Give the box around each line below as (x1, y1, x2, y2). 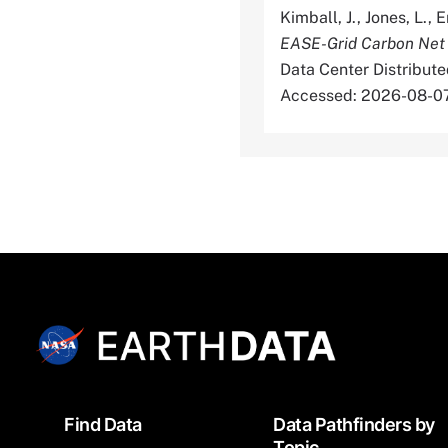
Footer (11, 400, 99, 436)
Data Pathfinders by (273, 413, 435, 435)
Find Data (64, 413, 142, 435)
